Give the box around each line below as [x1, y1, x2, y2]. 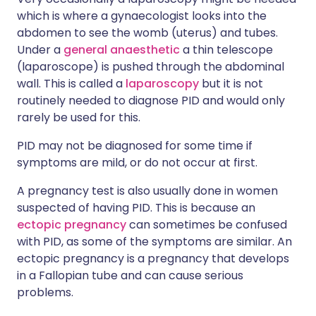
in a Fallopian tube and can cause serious [17, 267, 243, 284]
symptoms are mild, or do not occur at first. [17, 154, 257, 171]
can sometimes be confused [126, 217, 287, 233]
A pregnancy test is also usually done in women [17, 183, 278, 199]
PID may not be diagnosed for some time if [17, 138, 253, 154]
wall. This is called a [17, 75, 126, 92]
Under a [17, 42, 63, 58]
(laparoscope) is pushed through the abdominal [17, 59, 284, 75]
